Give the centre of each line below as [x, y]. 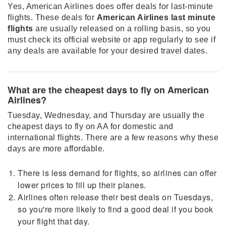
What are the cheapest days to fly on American [108, 90]
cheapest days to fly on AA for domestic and [91, 126]
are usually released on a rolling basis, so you [122, 29]
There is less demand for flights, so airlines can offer [117, 173]
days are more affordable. [56, 149]
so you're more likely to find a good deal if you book [116, 209]
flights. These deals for [52, 17]
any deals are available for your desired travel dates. [107, 51]
